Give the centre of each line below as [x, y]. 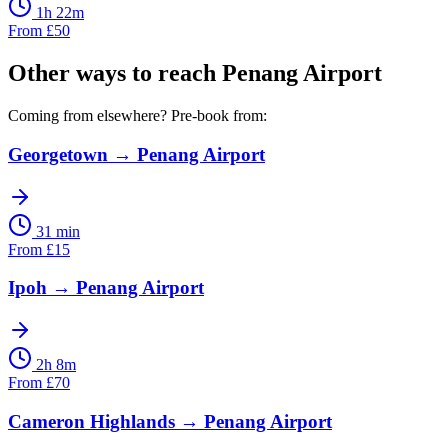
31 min [58, 231]
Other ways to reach [115, 73]
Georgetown [58, 154]
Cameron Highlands [91, 421]
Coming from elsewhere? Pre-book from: [137, 116]
